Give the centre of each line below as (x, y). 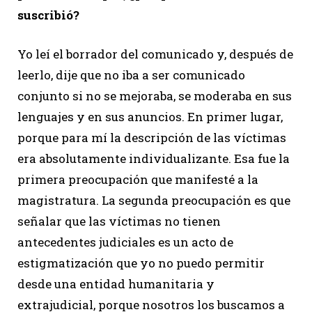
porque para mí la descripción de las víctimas (152, 137)
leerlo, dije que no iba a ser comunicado (131, 75)
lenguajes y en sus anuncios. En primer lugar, (150, 116)
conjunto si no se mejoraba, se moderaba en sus (155, 95)
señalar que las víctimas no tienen (119, 221)
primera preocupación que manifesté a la (138, 179)
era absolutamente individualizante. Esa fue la (154, 158)
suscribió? (48, 15)
